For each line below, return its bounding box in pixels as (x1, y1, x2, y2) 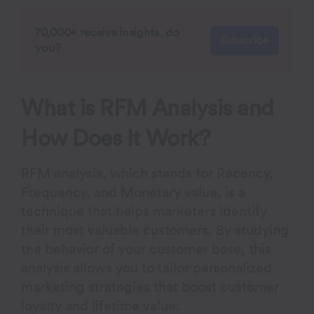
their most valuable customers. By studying (21, 224, 289, 238)
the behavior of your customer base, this (21, 243, 272, 257)
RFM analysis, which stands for (21, 167, 217, 181)
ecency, (225, 167, 274, 181)
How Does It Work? (21, 128, 210, 150)
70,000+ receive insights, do (35, 27, 179, 39)
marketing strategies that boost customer (21, 280, 280, 294)
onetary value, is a (134, 186, 246, 200)
